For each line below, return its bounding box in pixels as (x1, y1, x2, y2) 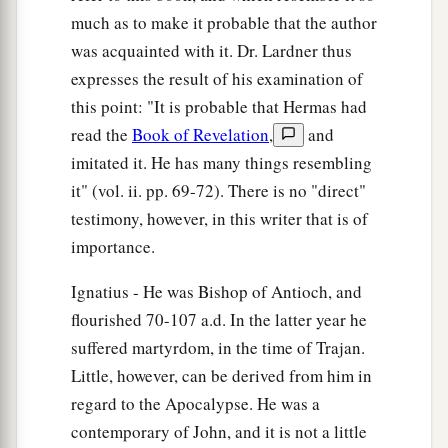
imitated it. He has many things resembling (71, 151, 372, 175)
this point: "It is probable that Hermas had (71, 95, 367, 119)
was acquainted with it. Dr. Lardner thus (71, 39, 352, 63)
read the (71, 123, 132, 147)
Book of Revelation (132, 123, 269, 147)
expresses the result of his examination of (71, 67, 363, 91)
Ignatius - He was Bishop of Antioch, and (71, 280, 362, 304)
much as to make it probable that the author (71, 11, 377, 35)
